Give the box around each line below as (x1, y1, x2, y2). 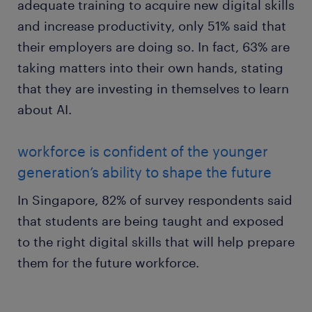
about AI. (17, 102, 72, 117)
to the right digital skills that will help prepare (17, 234, 295, 249)
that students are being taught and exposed (17, 213, 284, 228)
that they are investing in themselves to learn (17, 81, 289, 96)
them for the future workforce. (17, 255, 199, 270)
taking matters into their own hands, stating (17, 60, 283, 75)
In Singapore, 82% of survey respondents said (17, 192, 292, 208)
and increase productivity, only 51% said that (17, 18, 286, 33)
